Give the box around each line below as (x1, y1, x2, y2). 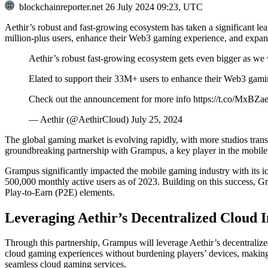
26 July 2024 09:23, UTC (105, 1, 203, 12)
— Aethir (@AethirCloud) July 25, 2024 (29, 114, 182, 124)
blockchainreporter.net (14, 1, 105, 12)
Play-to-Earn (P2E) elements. (5, 187, 115, 197)
